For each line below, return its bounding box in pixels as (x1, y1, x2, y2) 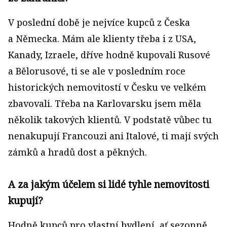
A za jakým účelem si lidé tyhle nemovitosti (8, 177, 209, 191)
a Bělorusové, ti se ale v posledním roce (8, 65, 185, 77)
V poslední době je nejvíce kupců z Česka (8, 16, 190, 28)
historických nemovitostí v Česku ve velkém (8, 81, 206, 93)
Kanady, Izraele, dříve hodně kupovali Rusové (8, 49, 210, 61)
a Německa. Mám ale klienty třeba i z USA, (8, 32, 196, 45)
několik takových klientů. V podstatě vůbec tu (8, 113, 212, 126)
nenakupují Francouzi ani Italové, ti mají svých (8, 130, 219, 142)
